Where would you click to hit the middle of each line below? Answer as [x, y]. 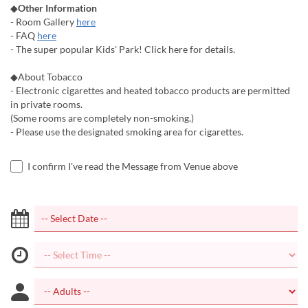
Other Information [57, 8]
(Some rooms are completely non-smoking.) [102, 118]
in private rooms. [46, 104]
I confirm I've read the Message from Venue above [133, 166]
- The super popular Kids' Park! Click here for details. [123, 49]
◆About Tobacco [46, 77]
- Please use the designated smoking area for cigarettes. [127, 132]
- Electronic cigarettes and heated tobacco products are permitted [150, 90]
